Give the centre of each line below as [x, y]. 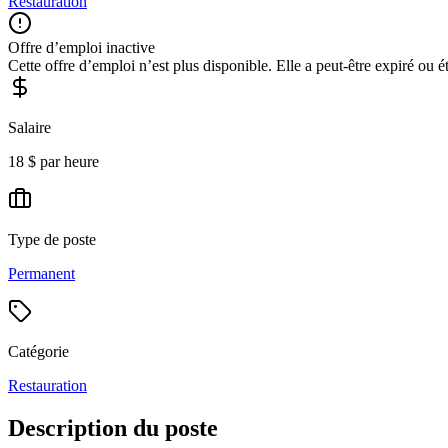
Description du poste [113, 427]
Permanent [41, 273]
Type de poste [52, 239]
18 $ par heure [53, 161]
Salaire [29, 127]
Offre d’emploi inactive [81, 47]
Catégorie [38, 351]
